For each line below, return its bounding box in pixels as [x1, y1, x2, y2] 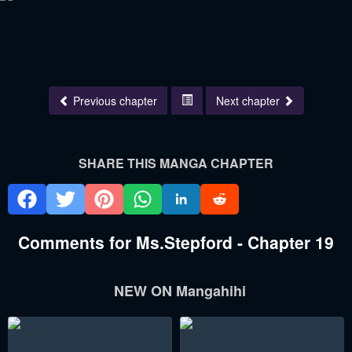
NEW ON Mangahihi [114, 280, 246, 302]
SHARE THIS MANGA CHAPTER [79, 154, 273, 173]
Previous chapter [72, 93, 157, 109]
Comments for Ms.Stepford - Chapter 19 [18, 230, 334, 255]
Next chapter [215, 93, 283, 109]
